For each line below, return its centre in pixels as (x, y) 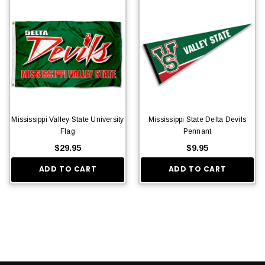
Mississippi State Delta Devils (197, 119)
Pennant (197, 131)
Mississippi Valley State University (68, 119)
